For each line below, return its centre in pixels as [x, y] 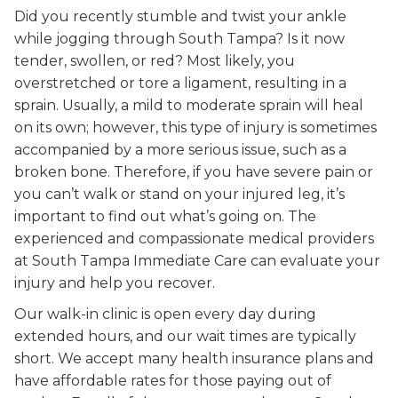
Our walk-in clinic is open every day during [165, 314]
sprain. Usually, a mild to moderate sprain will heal [189, 105]
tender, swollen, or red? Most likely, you [155, 61]
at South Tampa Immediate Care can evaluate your [197, 261]
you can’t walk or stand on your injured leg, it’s [179, 194]
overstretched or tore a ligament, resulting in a [180, 83]
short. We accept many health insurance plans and [194, 358]
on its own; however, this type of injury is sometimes [195, 127]
